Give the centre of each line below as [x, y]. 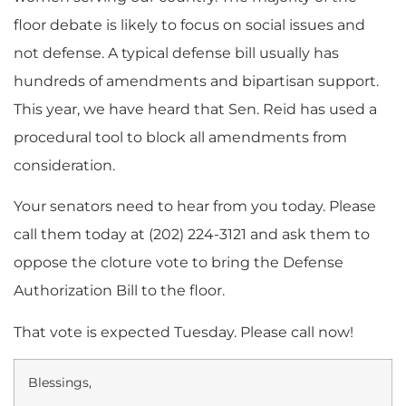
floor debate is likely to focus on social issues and [189, 24]
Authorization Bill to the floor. [119, 291]
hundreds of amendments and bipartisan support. [196, 81]
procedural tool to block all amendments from [180, 137]
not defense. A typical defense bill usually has [176, 53]
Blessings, [60, 382]
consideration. [64, 165]
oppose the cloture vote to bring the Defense [179, 263]
